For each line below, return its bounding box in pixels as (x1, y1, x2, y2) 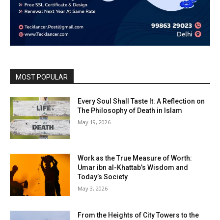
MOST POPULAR (16, 73, 68, 82)
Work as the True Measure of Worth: (78, 154, 192, 163)
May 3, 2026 (78, 185, 108, 192)
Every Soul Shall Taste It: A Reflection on (78, 97, 205, 106)
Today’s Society (78, 173, 128, 181)
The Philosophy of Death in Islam (78, 107, 183, 115)
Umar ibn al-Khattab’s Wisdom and (78, 164, 189, 172)
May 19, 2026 (78, 118, 111, 126)
